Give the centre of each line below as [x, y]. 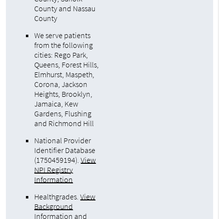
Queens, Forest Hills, [67, 65]
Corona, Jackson [61, 84]
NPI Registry [54, 170]
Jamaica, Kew [56, 104]
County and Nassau [65, 9]
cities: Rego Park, [61, 55]
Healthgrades [56, 197]
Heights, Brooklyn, [64, 94]
